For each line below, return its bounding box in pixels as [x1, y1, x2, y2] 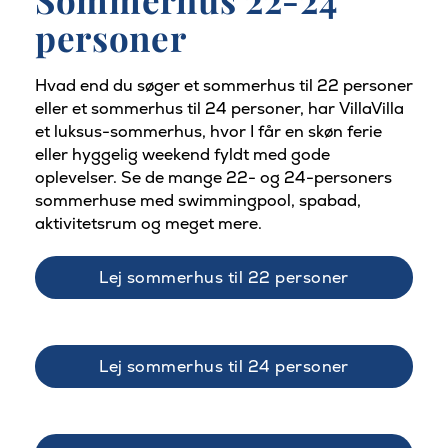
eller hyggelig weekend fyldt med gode [35, 144, 330, 166]
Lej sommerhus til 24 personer [99, 356, 349, 378]
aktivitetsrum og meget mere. [35, 213, 262, 235]
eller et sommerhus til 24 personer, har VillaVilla [35, 98, 404, 120]
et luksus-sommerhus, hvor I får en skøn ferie [35, 121, 382, 143]
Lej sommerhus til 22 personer [99, 267, 349, 289]
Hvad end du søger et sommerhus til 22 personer [35, 75, 413, 97]
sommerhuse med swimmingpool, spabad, [35, 190, 361, 212]
